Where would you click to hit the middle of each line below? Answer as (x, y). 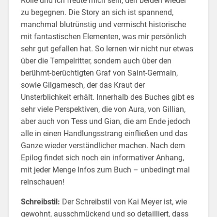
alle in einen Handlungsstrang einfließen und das (104, 133)
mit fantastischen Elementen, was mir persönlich (103, 36)
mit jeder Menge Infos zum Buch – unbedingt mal (105, 170)
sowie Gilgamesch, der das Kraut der (83, 85)
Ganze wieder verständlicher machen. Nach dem (103, 145)
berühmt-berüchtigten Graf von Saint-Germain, (99, 73)
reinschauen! (42, 182)
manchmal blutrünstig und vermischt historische (103, 24)
